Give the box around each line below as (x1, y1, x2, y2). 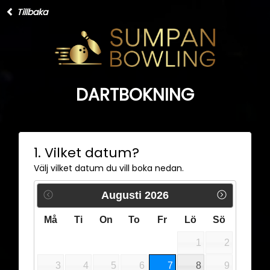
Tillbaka (14, 6, 48, 18)
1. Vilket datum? (34, 143, 139, 163)
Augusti (101, 189, 142, 202)
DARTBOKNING (76, 83, 194, 107)
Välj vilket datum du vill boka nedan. (34, 162, 184, 175)
